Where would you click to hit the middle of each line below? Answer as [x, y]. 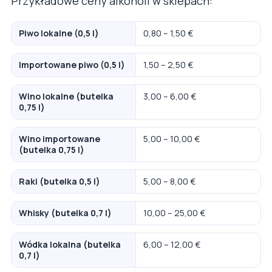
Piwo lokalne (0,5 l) [59, 33]
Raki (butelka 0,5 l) [59, 181]
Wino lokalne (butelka [66, 96]
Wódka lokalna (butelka [70, 244]
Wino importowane [59, 138]
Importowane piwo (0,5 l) [72, 64]
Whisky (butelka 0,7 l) [65, 212]
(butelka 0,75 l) [52, 149]
